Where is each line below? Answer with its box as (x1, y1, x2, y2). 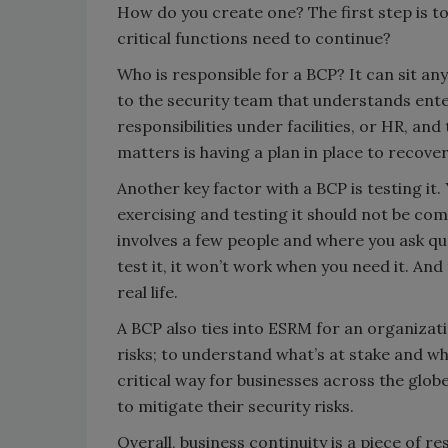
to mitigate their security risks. (117, 396, 354, 417)
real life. (117, 282, 178, 303)
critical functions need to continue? (117, 28, 395, 49)
